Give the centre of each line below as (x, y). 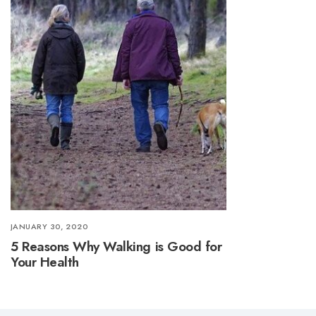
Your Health (45, 262)
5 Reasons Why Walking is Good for (116, 247)
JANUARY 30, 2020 (50, 226)
